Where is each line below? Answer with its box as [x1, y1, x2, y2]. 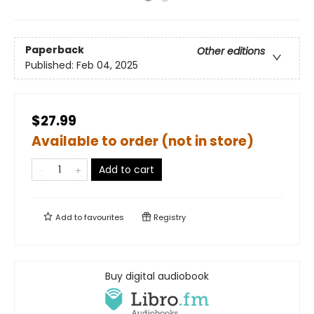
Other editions [197, 44, 265, 59]
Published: [25, 58, 76, 73]
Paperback [25, 43, 84, 57]
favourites [84, 212, 124, 223]
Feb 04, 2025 [76, 58, 138, 73]
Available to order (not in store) [32, 132, 254, 151]
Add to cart [99, 163, 154, 177]
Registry [151, 212, 186, 223]
